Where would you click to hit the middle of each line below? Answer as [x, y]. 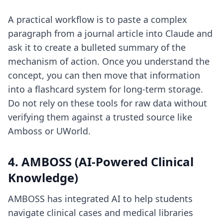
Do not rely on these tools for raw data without [108, 103]
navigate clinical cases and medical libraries [101, 213]
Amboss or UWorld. [49, 131]
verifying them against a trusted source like [100, 117]
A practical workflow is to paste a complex [98, 19]
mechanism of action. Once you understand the [109, 61]
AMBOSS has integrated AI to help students [100, 199]
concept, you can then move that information [104, 75]
